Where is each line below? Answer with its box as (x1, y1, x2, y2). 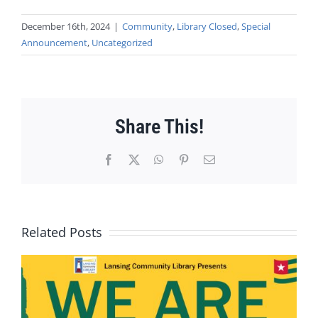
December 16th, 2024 (21, 20, 110, 33)
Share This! (114, 114, 204, 138)
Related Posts (21, 223, 102, 241)
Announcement (21, 36, 87, 50)
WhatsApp (163, 153, 212, 165)
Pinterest (189, 153, 227, 165)
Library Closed (177, 20, 237, 33)
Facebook (114, 153, 158, 165)
